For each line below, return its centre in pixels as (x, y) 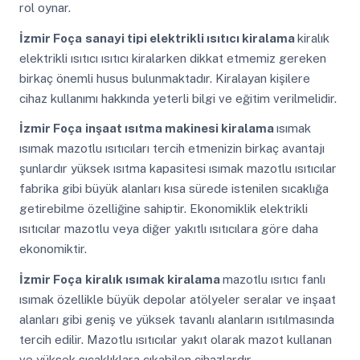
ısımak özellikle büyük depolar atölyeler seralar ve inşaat (177, 299)
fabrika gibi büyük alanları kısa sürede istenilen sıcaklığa (174, 189)
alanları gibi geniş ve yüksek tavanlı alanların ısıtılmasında (176, 319)
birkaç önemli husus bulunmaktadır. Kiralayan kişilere (164, 78)
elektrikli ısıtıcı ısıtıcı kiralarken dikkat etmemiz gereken (172, 58)
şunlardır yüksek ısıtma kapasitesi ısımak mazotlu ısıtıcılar (178, 169)
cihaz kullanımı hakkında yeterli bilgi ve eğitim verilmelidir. (178, 98)
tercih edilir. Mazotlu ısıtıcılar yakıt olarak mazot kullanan (175, 339)
